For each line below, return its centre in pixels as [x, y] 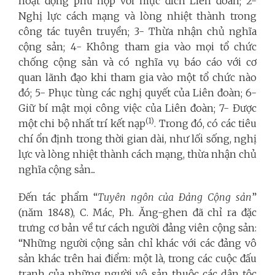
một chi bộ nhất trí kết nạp [82, 123]
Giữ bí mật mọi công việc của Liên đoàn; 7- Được [137, 108]
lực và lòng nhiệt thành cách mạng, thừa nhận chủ [137, 154]
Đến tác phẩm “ [58, 197]
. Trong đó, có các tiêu [206, 123]
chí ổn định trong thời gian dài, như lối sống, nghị [137, 138]
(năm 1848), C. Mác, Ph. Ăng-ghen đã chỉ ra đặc [137, 212]
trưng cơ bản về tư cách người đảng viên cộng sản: [137, 227]
